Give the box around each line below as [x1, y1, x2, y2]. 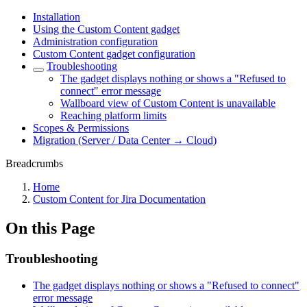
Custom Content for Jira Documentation [33, 193, 206, 205]
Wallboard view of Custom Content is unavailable [60, 97, 275, 109]
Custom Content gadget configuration [33, 48, 195, 60]
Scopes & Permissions [33, 122, 129, 134]
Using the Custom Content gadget [33, 23, 180, 35]
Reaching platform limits [60, 110, 167, 121]
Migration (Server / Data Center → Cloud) [33, 134, 217, 146]
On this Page [5, 219, 95, 237]
